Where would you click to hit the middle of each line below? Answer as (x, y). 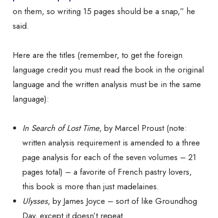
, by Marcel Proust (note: (143, 128)
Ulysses (35, 201)
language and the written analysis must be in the (98, 84)
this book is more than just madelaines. (91, 187)
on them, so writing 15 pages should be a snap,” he (104, 11)
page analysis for (53, 157)
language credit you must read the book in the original (108, 70)
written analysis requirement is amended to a (102, 143)
